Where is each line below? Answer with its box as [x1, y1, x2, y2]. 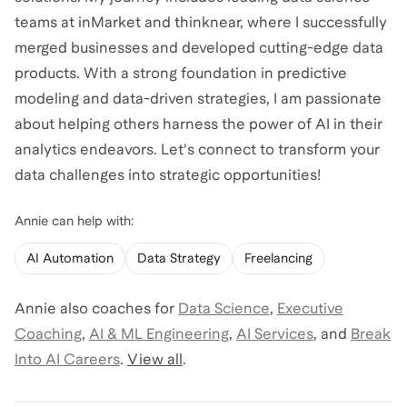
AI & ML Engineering [89, 325, 229, 342]
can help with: [48, 213, 134, 228]
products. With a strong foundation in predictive [15, 65, 347, 82]
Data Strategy [137, 251, 221, 265]
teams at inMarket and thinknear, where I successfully [15, 14, 387, 31]
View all [127, 351, 183, 368]
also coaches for [56, 300, 174, 317]
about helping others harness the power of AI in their [15, 115, 382, 133]
